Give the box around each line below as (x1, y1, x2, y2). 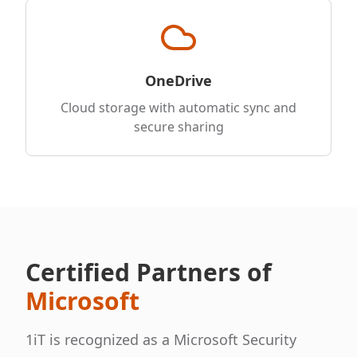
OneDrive (145, 71, 212, 90)
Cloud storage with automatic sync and (61, 99, 296, 116)
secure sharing (133, 118, 224, 135)
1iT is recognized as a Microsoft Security (25, 330, 296, 349)
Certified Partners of (25, 256, 272, 288)
